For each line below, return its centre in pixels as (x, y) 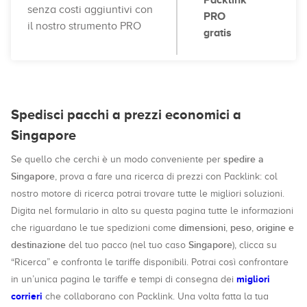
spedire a (244, 159)
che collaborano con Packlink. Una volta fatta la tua (156, 296)
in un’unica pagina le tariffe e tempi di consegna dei (124, 279)
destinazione (38, 245)
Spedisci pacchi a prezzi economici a (126, 114)
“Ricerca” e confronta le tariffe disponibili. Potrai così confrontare (150, 262)
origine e (275, 228)
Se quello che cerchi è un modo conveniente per (117, 159)
